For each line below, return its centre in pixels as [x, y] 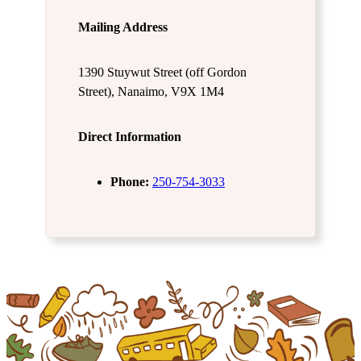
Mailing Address [123, 27]
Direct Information [130, 136]
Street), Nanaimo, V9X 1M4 [151, 91]
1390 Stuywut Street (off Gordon [162, 72]
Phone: [131, 181]
